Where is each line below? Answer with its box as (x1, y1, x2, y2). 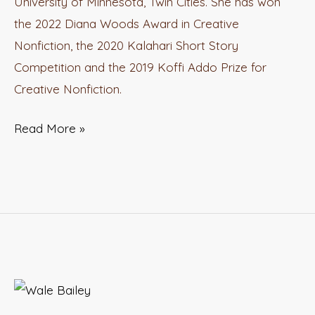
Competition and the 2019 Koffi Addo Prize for (14, 59, 267, 75)
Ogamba (13, 2, 62, 18)
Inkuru (13, 280, 48, 295)
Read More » (14, 121, 86, 136)
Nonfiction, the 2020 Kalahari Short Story (14, 37, 239, 53)
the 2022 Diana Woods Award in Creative (14, 15, 240, 31)
